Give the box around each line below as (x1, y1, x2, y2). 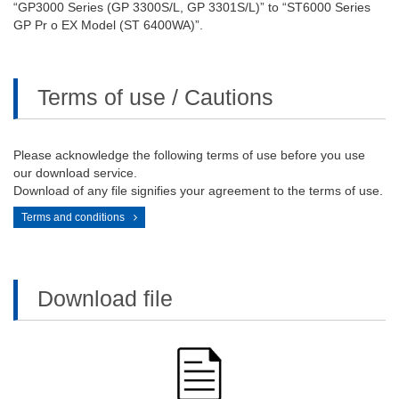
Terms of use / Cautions (37, 85, 273, 110)
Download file (37, 286, 173, 311)
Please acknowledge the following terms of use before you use (13, 148, 365, 162)
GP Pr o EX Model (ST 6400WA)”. (13, 18, 203, 32)
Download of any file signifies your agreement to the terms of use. (13, 183, 383, 198)
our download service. (13, 166, 137, 180)
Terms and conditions (21, 211, 125, 224)
